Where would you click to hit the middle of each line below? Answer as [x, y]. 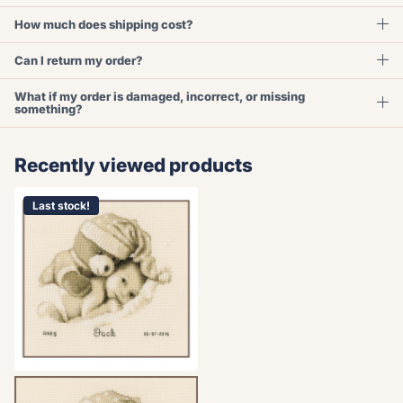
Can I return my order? [79, 61]
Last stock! [61, 205]
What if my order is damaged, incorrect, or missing [160, 97]
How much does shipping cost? [104, 25]
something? [49, 109]
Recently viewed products [134, 165]
